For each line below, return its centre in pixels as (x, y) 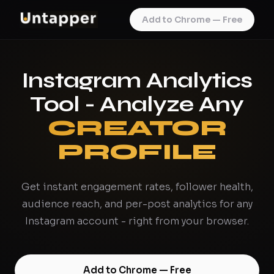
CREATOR (137, 128)
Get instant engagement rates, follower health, (137, 187)
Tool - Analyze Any (137, 104)
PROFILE (137, 152)
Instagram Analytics (137, 80)
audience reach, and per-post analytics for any (137, 204)
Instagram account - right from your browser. (137, 221)
